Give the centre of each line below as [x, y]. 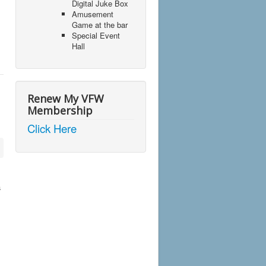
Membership [60, 111]
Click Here [52, 129]
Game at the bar [100, 25]
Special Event [96, 36]
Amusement [93, 14]
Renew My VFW [66, 99]
